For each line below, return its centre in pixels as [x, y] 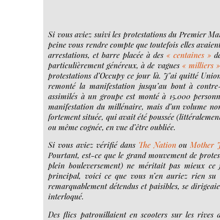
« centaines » [189, 55]
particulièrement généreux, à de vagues [115, 65]
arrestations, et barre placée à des [107, 55]
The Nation [157, 145]
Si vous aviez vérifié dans [93, 145]
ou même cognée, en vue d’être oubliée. [112, 127]
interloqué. [66, 196]
